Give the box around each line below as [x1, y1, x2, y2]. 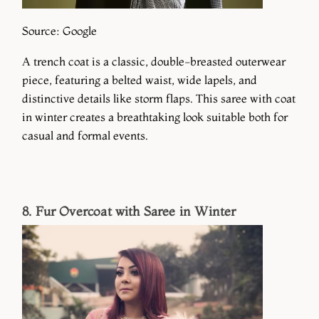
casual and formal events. [22, 128, 148, 143]
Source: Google [22, 23, 97, 38]
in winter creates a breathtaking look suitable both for [22, 110, 288, 125]
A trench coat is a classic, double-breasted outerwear [22, 54, 286, 69]
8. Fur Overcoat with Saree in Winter [22, 203, 236, 220]
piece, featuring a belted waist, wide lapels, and [22, 73, 257, 88]
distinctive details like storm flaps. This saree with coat [22, 91, 296, 106]
